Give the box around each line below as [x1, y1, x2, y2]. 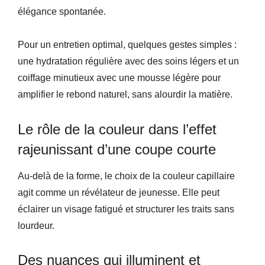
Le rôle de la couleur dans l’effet [18, 121, 216, 137]
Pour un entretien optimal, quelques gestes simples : [18, 40, 237, 50]
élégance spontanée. [18, 7, 106, 17]
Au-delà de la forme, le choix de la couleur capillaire [18, 171, 235, 181]
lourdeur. [18, 221, 54, 231]
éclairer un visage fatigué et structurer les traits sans [18, 204, 234, 214]
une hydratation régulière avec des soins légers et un [18, 56, 239, 66]
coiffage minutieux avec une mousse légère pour [18, 73, 221, 83]
